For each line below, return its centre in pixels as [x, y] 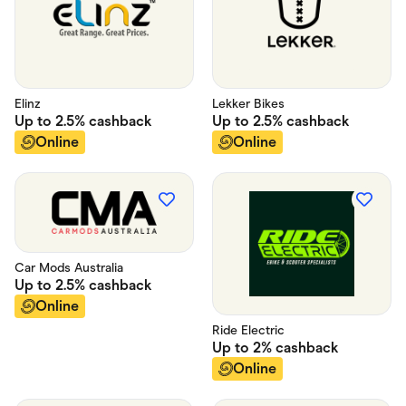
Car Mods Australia [69, 267]
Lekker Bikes [248, 103]
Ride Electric [248, 330]
